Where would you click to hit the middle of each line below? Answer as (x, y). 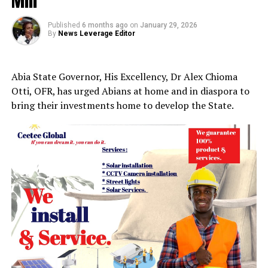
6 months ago (105, 25)
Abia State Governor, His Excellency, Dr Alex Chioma (124, 76)
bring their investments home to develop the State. (122, 105)
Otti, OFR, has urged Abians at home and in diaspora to (130, 91)
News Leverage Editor (96, 33)
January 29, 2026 (168, 25)
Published (64, 25)
